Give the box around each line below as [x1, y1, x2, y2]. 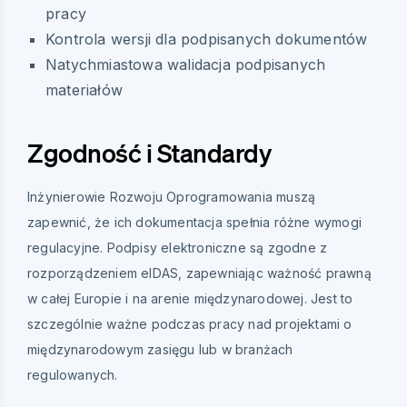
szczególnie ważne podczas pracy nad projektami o [27, 316, 352, 333]
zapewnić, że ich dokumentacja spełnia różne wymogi [27, 214, 362, 231]
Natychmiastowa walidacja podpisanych [45, 55, 326, 74]
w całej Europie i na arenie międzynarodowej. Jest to [27, 291, 353, 307]
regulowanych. [27, 367, 118, 383]
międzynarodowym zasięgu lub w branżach [27, 342, 293, 358]
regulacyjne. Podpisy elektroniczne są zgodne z [27, 240, 328, 256]
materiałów [45, 81, 123, 100]
